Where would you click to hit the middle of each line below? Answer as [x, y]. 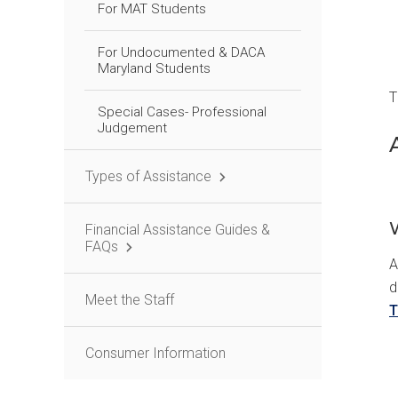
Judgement [132, 128]
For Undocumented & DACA [181, 52]
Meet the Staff [130, 300]
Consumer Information [155, 353]
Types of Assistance [148, 176]
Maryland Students [154, 68]
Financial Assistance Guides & [178, 230]
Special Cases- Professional [182, 112]
